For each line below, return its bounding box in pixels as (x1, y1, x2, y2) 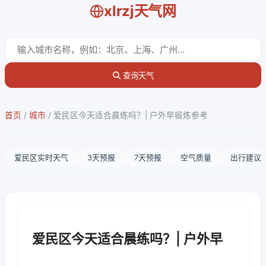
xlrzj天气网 (104, 2, 176, 20)
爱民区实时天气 (14, 153, 68, 162)
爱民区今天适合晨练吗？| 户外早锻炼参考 (53, 110, 208, 120)
